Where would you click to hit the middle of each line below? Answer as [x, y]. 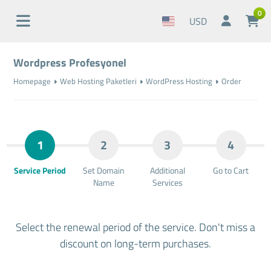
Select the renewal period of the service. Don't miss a [135, 227]
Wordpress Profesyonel [70, 63]
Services [167, 182]
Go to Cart [231, 170]
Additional [167, 170]
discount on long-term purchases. [135, 243]
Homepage [32, 81]
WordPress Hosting [179, 81]
